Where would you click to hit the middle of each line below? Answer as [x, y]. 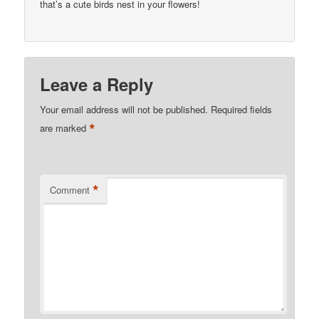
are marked [65, 127]
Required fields [242, 109]
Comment [70, 189]
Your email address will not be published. [124, 109]
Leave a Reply [97, 84]
